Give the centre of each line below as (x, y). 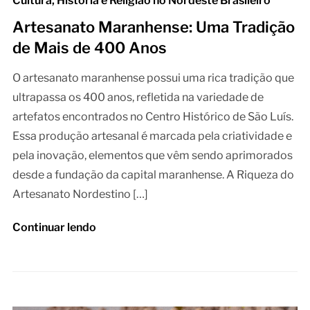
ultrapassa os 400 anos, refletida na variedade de (138, 98)
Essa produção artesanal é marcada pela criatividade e (152, 136)
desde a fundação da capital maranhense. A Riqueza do (153, 175)
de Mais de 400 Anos (89, 48)
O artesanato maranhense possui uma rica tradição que (153, 78)
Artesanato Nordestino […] (80, 194)
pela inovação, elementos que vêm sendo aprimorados (152, 156)
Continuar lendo (54, 228)
